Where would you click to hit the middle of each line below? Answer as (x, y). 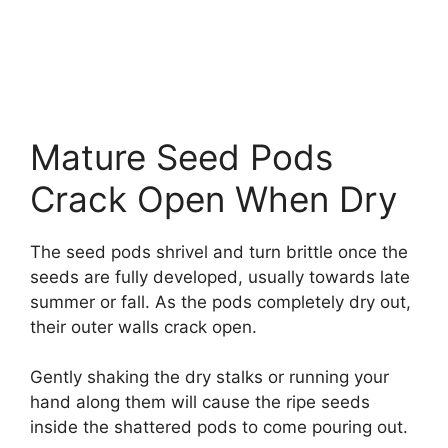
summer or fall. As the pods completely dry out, (220, 301)
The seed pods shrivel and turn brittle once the (219, 251)
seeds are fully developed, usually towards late (220, 276)
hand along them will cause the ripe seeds (200, 402)
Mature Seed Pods (181, 156)
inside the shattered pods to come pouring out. (219, 427)
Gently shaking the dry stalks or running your (209, 377)
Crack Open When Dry (213, 198)
